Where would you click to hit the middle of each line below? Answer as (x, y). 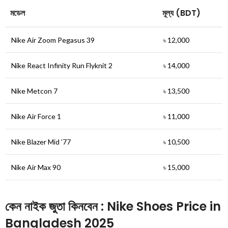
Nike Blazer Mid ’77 (41, 142)
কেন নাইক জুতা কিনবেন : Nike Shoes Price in (113, 207)
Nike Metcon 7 (35, 91)
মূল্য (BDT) (182, 13)
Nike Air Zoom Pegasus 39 (53, 40)
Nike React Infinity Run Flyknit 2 (62, 66)
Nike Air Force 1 (36, 117)
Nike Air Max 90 (36, 167)
